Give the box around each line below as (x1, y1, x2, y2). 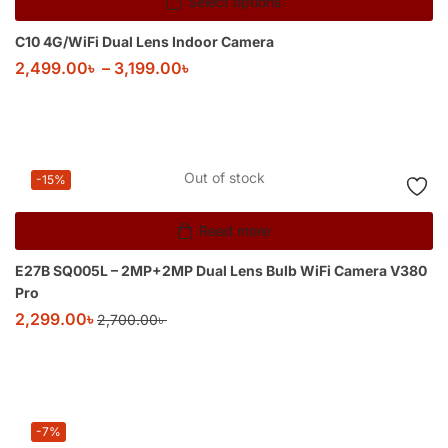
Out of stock (183, 169, 265, 187)
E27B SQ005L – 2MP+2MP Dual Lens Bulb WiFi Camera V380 (15, 262, 427, 280)
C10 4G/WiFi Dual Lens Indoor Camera (15, 33, 274, 51)
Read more (199, 222, 270, 240)
